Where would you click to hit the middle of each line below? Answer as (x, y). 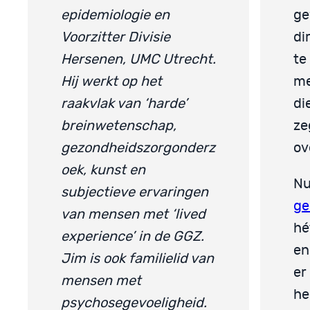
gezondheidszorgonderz (138, 148)
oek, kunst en (103, 170)
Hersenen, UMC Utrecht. (138, 59)
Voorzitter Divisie (116, 37)
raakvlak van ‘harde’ (124, 103)
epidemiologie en (115, 15)
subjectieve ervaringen (135, 192)
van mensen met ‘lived (133, 214)
